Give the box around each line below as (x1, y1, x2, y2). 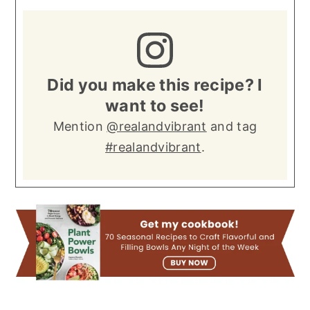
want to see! (105, 95, 205, 116)
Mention (53, 119, 107, 134)
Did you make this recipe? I (47, 75, 263, 95)
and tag (206, 119, 257, 134)
